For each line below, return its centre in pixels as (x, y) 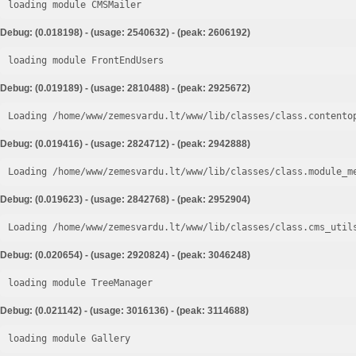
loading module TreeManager (80, 283)
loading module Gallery (69, 339)
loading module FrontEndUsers (86, 60)
